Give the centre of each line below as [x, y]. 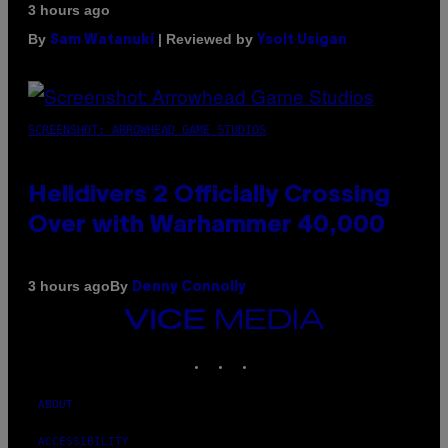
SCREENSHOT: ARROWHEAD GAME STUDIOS [147, 129]
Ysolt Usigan [302, 40]
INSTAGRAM [262, 353]
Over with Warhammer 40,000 [206, 225]
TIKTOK [276, 353]
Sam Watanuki [102, 40]
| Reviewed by [205, 38]
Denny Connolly [189, 287]
